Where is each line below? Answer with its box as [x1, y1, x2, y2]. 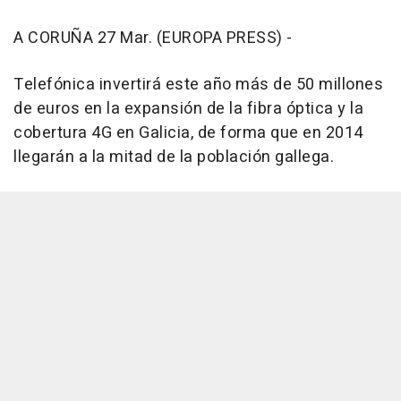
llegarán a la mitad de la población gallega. [13, 145, 334, 169]
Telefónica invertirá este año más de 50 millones [13, 73, 383, 97]
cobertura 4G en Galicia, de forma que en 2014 [13, 121, 363, 145]
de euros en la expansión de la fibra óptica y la [13, 97, 363, 121]
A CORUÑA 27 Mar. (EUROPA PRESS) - [13, 26, 293, 50]
